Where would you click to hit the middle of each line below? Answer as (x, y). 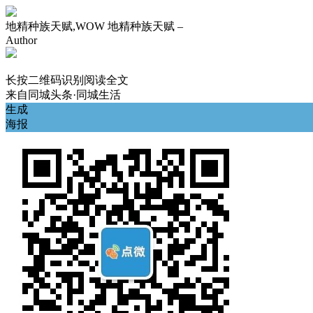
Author (21, 40)
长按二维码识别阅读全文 (67, 80)
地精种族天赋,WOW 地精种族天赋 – (94, 26)
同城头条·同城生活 (74, 95)
